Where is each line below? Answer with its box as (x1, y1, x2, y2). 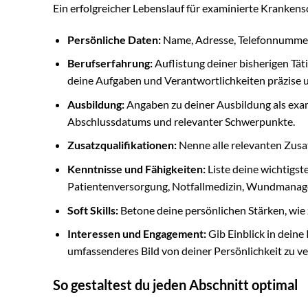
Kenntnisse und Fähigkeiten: (67, 162, 206, 175)
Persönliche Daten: (67, 32, 161, 46)
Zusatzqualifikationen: (67, 138, 177, 152)
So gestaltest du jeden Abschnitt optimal (53, 276, 298, 293)
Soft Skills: (67, 203, 118, 217)
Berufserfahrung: (67, 56, 153, 70)
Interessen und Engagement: (67, 227, 206, 241)
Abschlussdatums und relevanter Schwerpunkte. (67, 114, 295, 128)
